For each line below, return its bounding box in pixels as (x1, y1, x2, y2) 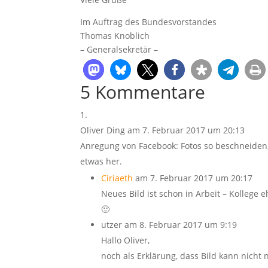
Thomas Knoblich (80, 30, 150, 41)
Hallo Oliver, (101, 234, 150, 246)
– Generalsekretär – (80, 44, 159, 55)
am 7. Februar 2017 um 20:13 (127, 124, 245, 136)
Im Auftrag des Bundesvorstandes (80, 16, 217, 28)
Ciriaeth (101, 172, 133, 184)
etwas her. (80, 156, 123, 167)
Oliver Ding (80, 124, 126, 136)
